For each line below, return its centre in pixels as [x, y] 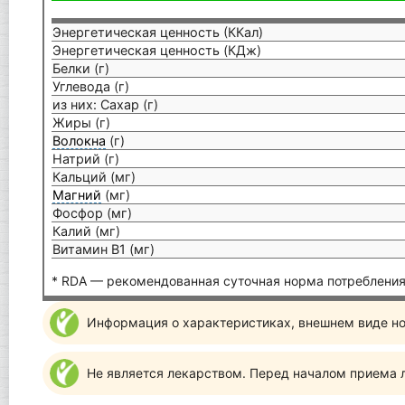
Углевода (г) [91, 86]
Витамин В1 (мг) [104, 249]
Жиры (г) [82, 122]
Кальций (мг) [94, 176]
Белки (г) [81, 68]
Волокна [80, 140]
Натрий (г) [86, 158]
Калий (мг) [87, 231]
